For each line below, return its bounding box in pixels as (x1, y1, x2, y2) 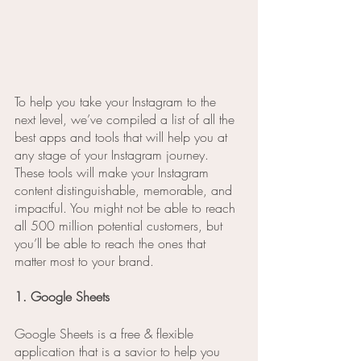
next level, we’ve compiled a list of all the (15, 110, 239, 129)
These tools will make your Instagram (15, 164, 213, 182)
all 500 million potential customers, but (15, 217, 226, 235)
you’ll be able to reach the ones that (15, 234, 210, 253)
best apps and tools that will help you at (15, 128, 231, 147)
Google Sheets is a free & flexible (15, 325, 197, 343)
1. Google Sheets (15, 288, 110, 306)
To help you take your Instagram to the (15, 93, 220, 111)
